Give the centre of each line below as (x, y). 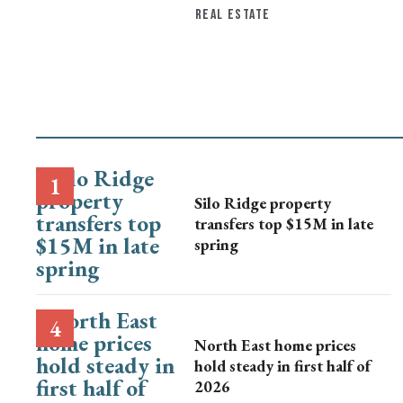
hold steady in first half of (282, 366)
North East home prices (275, 345)
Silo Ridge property (263, 203)
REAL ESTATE (233, 15)
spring (216, 244)
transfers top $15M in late (284, 224)
